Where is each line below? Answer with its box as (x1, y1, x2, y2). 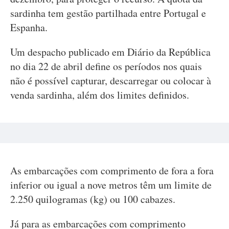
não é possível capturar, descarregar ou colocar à (10, 74, 211, 87)
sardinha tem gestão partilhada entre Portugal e (10, 6, 206, 20)
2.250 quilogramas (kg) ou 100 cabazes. (10, 192, 175, 206)
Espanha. (10, 20, 48, 34)
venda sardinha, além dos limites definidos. (10, 88, 189, 102)
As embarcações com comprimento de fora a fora (10, 164, 214, 177)
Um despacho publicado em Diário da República (10, 45, 211, 59)
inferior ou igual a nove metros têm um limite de (10, 178, 212, 192)
